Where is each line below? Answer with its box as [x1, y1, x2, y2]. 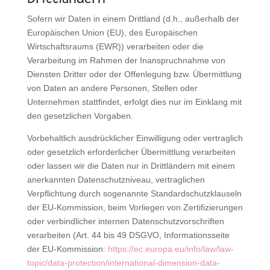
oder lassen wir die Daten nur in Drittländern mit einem [27, 160, 235, 171]
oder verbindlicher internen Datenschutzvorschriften [27, 216, 224, 226]
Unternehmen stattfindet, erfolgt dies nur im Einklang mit [27, 96, 242, 107]
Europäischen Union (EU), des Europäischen [27, 27, 198, 37]
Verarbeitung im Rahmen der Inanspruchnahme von [27, 55, 225, 65]
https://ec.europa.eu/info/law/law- [107, 243, 234, 254]
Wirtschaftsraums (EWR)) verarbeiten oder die [27, 41, 204, 51]
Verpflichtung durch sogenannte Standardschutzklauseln [27, 188, 242, 198]
